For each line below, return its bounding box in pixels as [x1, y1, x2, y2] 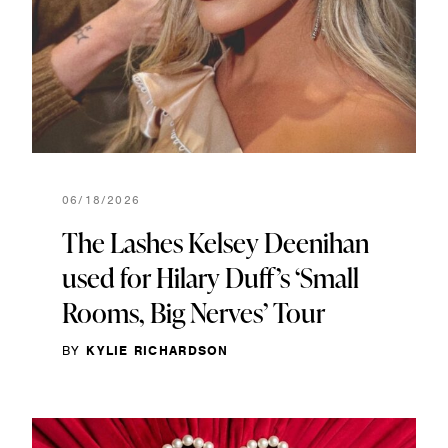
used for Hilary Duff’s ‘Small [62, 258, 359, 296]
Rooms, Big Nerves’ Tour [62, 293, 325, 331]
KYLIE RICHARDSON [85, 341, 229, 359]
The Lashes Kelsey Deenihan [62, 223, 369, 261]
